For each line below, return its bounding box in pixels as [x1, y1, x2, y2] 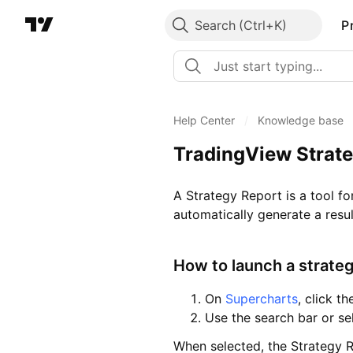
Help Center [173, 113, 235, 127]
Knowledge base [258, 113, 344, 127]
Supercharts [225, 291, 298, 307]
